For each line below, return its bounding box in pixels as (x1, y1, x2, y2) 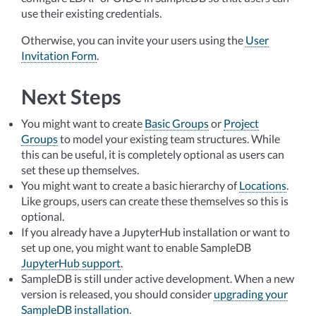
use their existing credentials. (21, 6, 162, 20)
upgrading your (214, 287, 288, 300)
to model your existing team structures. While (58, 132, 280, 145)
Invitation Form (21, 49, 97, 62)
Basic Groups (145, 116, 209, 130)
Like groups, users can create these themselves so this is (21, 194, 288, 207)
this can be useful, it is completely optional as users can (21, 147, 284, 161)
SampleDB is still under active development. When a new (21, 272, 294, 285)
